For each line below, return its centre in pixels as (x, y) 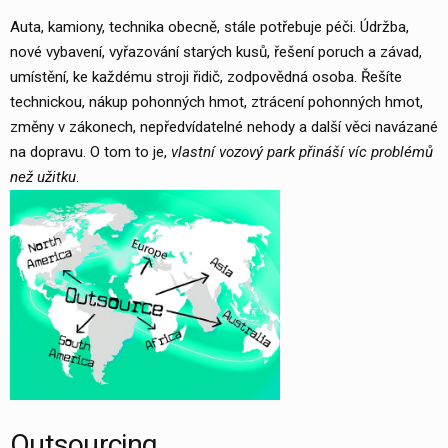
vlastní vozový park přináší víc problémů (302, 152)
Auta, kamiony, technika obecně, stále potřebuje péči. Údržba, (209, 27)
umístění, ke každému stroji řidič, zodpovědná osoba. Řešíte (206, 77)
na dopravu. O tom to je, (90, 152)
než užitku (43, 177)
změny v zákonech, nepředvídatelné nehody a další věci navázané (224, 127)
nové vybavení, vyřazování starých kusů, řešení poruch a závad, (216, 52)
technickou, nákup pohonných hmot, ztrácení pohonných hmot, (216, 102)
